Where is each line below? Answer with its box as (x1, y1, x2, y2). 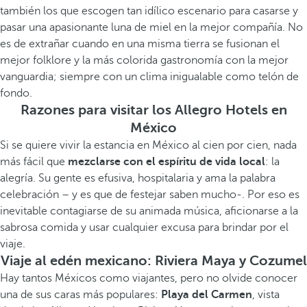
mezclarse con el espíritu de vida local (68, 156, 265, 168)
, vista (252, 288, 280, 301)
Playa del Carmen (161, 288, 252, 301)
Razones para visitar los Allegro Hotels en (20, 102, 287, 118)
